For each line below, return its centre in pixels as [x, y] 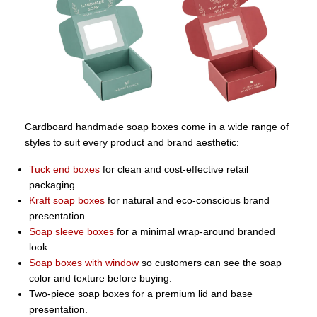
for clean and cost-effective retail [174, 169]
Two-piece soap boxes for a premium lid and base [141, 294]
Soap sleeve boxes [71, 232]
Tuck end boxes [64, 169]
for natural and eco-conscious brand [187, 201]
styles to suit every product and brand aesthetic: [132, 143]
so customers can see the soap [210, 263]
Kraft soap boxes [67, 201]
